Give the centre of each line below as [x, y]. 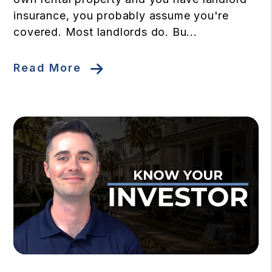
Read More [47, 68]
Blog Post [37, 262]
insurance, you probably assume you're [121, 15]
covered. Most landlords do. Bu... [105, 32]
